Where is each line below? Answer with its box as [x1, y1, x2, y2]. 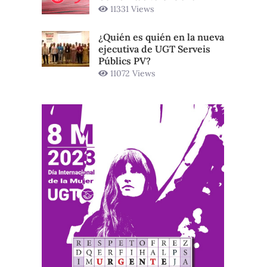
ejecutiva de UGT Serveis [98, 42, 210, 55]
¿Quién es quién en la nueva [98, 30, 224, 43]
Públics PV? [98, 54, 151, 67]
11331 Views [108, 3, 154, 14]
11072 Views [108, 67, 155, 79]
